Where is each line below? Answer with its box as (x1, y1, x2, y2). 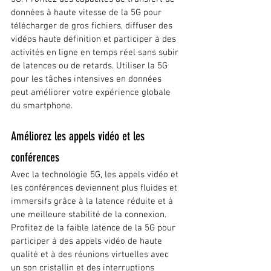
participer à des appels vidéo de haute (11, 236, 165, 247)
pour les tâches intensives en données (11, 74, 164, 85)
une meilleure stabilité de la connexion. (11, 209, 169, 221)
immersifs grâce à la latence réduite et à (11, 196, 175, 207)
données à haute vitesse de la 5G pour (11, 7, 164, 19)
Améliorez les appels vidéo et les (11, 129, 148, 144)
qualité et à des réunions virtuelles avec (11, 249, 171, 261)
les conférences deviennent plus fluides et (11, 183, 180, 194)
